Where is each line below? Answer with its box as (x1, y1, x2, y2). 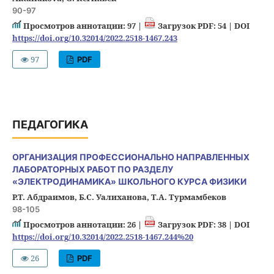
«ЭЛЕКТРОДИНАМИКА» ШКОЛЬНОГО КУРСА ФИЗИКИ (12, 176, 246, 187)
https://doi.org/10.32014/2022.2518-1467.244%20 (12, 231, 193, 243)
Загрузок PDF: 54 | (155, 20, 234, 32)
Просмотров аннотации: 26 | (21, 219, 144, 231)
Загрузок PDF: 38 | (155, 219, 234, 231)
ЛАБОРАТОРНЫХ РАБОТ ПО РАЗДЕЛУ (12, 164, 173, 175)
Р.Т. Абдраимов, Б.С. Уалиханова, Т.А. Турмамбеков (12, 191, 226, 203)
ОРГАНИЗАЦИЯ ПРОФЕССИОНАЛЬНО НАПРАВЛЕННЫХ (12, 152, 250, 163)
